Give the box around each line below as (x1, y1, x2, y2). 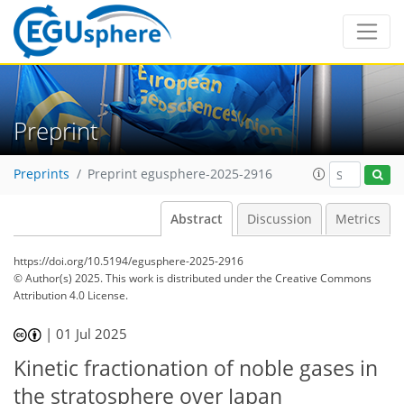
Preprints (14, 166, 69, 183)
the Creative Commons (256, 271, 372, 286)
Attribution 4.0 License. (14, 288, 128, 303)
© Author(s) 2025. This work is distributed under (14, 271, 256, 286)
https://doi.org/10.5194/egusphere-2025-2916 (14, 253, 243, 269)
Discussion (246, 211, 312, 227)
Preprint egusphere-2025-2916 (87, 166, 272, 183)
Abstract (170, 211, 223, 227)
